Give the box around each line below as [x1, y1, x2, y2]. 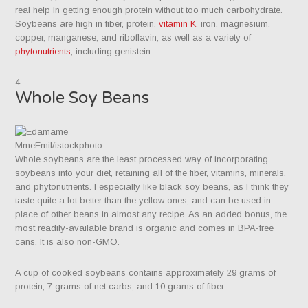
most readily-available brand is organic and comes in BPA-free [15, 222, 274, 233]
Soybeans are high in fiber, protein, [15, 18, 159, 29]
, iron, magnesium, [196, 18, 271, 29]
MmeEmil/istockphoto [15, 140, 103, 151]
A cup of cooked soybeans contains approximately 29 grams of [15, 267, 276, 278]
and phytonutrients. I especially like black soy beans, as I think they [15, 181, 289, 192]
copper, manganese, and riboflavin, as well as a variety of [15, 32, 252, 43]
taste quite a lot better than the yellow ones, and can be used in [15, 195, 272, 206]
